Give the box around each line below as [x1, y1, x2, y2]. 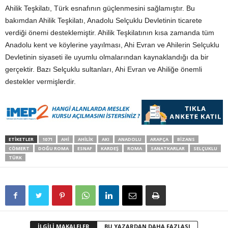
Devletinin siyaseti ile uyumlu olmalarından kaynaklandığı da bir [5, 53, 209, 62]
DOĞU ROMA [38, 145, 69, 152]
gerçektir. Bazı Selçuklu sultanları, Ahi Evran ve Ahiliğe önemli [5, 65, 202, 74]
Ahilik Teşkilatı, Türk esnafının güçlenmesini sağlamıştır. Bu [5, 4, 195, 13]
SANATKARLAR [151, 145, 185, 152]
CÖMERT [9, 145, 30, 152]
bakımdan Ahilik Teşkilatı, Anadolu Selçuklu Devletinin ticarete [5, 16, 202, 25]
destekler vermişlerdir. [5, 77, 76, 86]
